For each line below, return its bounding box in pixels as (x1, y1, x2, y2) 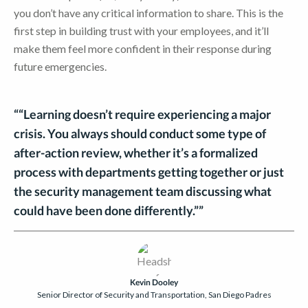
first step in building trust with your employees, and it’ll (14, 24, 269, 38)
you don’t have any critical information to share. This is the (14, 6, 283, 20)
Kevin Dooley (130, 277, 178, 288)
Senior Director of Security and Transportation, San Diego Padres (36, 289, 272, 300)
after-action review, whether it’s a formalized (14, 145, 258, 161)
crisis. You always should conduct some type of (14, 126, 266, 142)
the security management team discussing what (14, 184, 272, 199)
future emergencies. (14, 60, 107, 74)
